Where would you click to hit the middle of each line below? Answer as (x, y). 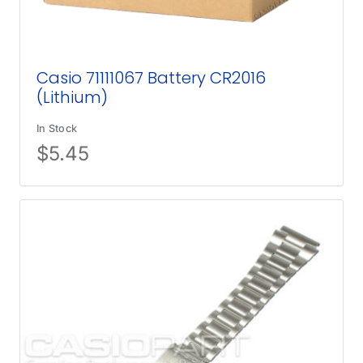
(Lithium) (73, 98)
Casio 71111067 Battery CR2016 (152, 78)
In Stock (57, 129)
